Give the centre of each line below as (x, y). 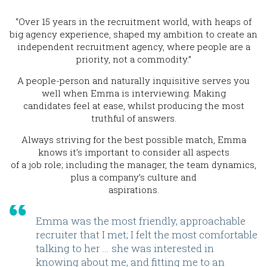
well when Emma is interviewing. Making (133, 93)
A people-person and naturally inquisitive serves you (133, 81)
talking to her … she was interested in (125, 249)
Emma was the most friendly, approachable (141, 221)
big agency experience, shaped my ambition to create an (133, 34)
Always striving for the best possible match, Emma (133, 140)
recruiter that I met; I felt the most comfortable (147, 235)
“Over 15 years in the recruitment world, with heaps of (133, 22)
